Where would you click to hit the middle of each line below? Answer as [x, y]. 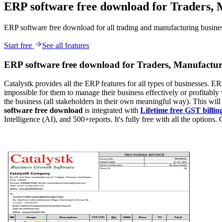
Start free [19, 45]
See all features [66, 45]
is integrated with [112, 111]
